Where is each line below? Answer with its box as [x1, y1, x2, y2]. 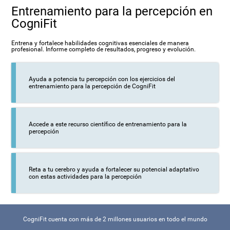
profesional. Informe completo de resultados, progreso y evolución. [11, 45, 196, 53]
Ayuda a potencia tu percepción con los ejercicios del [29, 75, 176, 83]
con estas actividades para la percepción [29, 172, 142, 180]
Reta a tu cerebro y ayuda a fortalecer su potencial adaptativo [29, 165, 200, 173]
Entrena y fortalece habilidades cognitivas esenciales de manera [11, 39, 189, 47]
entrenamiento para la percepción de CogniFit [29, 82, 156, 90]
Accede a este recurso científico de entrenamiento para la [29, 120, 187, 128]
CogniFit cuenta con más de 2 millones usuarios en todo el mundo [23, 215, 207, 223]
